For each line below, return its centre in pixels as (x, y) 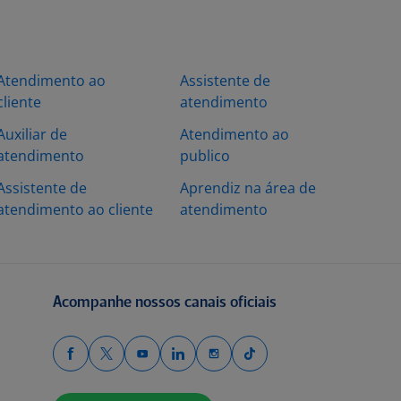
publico (205, 156)
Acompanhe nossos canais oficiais (164, 303)
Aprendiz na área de (248, 188)
